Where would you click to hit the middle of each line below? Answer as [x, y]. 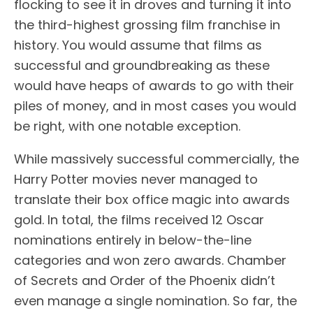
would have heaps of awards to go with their [154, 85]
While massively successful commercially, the [156, 159]
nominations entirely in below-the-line [133, 240]
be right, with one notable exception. [127, 126]
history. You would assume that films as [138, 45]
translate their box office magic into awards [152, 199]
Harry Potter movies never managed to [136, 179]
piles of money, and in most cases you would [155, 105]
